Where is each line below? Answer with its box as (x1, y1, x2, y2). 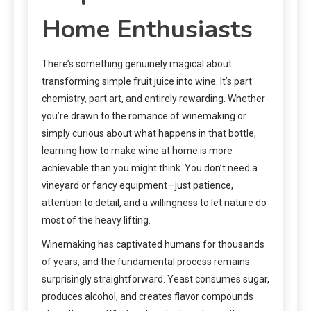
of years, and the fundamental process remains (42, 255, 250, 267)
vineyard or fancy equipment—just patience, (42, 179, 233, 191)
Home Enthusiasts (42, 12, 253, 47)
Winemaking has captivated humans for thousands (42, 238, 264, 250)
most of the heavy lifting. (42, 214, 151, 226)
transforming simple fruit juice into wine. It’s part (42, 75, 252, 87)
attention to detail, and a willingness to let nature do (42, 196, 267, 208)
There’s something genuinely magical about (42, 58, 232, 69)
